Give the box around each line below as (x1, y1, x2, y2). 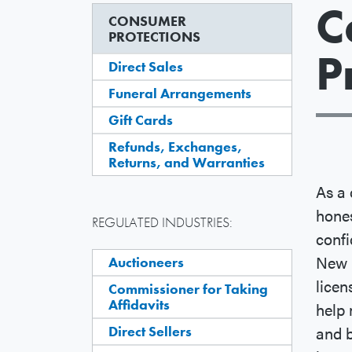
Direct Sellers (108, 322, 192, 341)
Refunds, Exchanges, (108, 137, 242, 156)
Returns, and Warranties (108, 153, 265, 172)
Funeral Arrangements (108, 84, 251, 103)
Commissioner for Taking (108, 280, 268, 299)
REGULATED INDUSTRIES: (92, 213, 233, 232)
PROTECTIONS (108, 27, 200, 46)
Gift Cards (108, 111, 173, 130)
